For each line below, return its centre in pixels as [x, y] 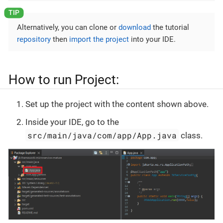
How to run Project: [64, 79]
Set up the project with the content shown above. [117, 104]
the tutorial [170, 27]
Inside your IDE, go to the [72, 122]
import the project [99, 39]
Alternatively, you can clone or [68, 27]
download [135, 27]
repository [34, 39]
